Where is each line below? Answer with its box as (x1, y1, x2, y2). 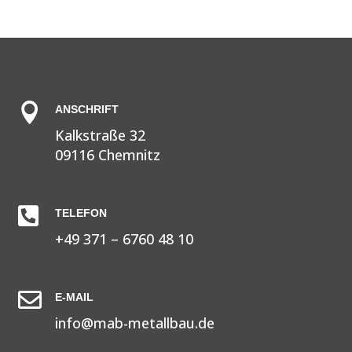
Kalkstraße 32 (54, 126, 145, 145)
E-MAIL (54, 291, 93, 304)
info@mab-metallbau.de (54, 313, 214, 333)
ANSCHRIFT (54, 103, 119, 116)
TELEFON (54, 207, 107, 220)
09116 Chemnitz (54, 145, 160, 165)
